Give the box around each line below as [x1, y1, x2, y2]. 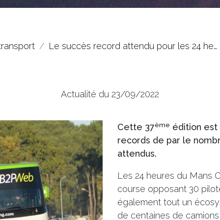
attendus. [117, 148, 157, 159]
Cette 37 [117, 122, 155, 133]
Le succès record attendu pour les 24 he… [49, 40, 217, 51]
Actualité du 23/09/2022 [61, 89, 159, 100]
